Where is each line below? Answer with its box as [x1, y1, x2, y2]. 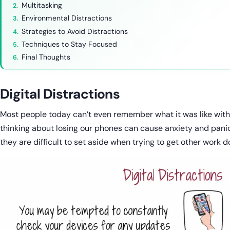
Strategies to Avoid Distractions [22, 26, 128, 36]
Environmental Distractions [22, 13, 112, 23]
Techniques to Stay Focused [22, 40, 118, 49]
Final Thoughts [22, 52, 71, 62]
